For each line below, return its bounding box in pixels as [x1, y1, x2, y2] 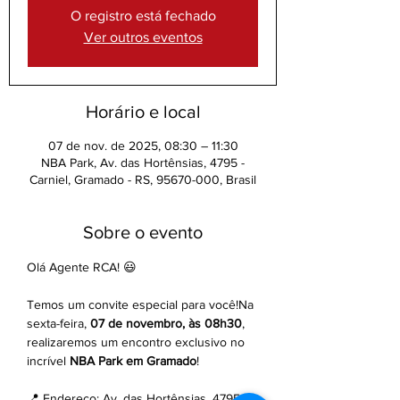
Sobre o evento [83, 222, 203, 242]
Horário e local [85, 102, 201, 121]
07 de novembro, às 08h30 [90, 316, 242, 330]
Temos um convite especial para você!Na [27, 297, 257, 312]
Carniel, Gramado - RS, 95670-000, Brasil [29, 172, 256, 187]
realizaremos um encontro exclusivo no [27, 335, 248, 349]
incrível [27, 354, 70, 368]
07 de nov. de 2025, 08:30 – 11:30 [47, 138, 238, 153]
